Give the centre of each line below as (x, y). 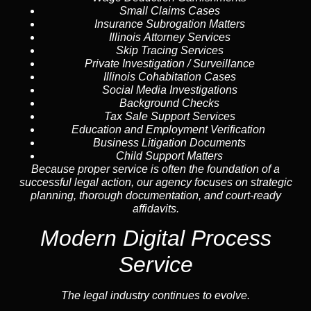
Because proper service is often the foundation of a (155, 169)
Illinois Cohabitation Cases (169, 76)
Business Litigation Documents (169, 142)
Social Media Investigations (169, 90)
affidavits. (155, 208)
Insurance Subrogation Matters (169, 24)
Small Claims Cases (169, 10)
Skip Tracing (146, 50)
